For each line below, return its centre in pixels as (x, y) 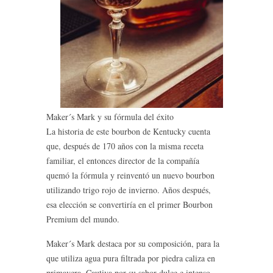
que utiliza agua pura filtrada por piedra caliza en (131, 258)
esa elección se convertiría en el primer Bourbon (129, 204)
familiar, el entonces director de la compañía (123, 161)
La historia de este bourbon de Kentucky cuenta (128, 131)
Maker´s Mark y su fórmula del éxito (110, 117)
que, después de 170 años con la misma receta (125, 146)
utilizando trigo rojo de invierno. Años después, (129, 190)
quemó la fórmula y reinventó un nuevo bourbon (130, 175)
